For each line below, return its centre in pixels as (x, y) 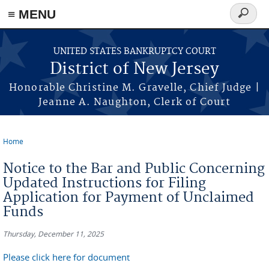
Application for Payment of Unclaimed (128, 198)
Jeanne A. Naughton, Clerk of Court (134, 102)
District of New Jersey (134, 69)
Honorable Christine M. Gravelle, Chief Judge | (134, 88)
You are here (37, 150)
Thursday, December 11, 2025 (53, 234)
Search (248, 20)
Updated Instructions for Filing (104, 183)
